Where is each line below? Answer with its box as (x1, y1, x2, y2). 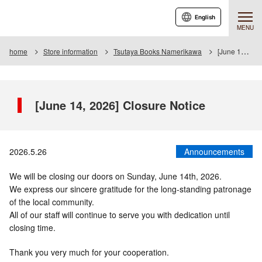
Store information (43, 46, 98, 56)
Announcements (184, 146, 244, 157)
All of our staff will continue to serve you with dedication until (9, 209, 230, 220)
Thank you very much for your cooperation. (9, 246, 169, 258)
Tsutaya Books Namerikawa (113, 46, 202, 56)
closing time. (9, 222, 56, 233)
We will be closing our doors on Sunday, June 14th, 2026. (9, 170, 222, 182)
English (195, 13, 215, 20)
